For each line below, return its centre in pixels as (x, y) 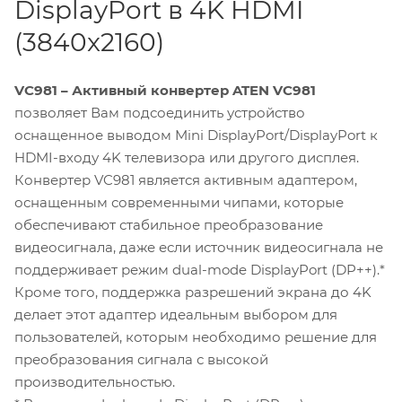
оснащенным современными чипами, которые (179, 203)
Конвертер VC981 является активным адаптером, (186, 180)
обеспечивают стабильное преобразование (169, 225)
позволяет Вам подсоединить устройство (160, 113)
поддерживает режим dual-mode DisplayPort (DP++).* (200, 270)
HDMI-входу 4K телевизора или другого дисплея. (187, 158)
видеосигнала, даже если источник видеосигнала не (199, 248)
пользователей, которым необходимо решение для (196, 337)
